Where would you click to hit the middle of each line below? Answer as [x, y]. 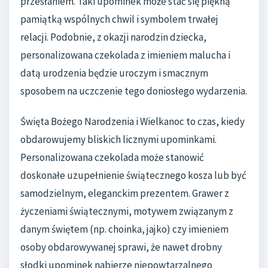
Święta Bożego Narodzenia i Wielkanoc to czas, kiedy [133, 122]
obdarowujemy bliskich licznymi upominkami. [118, 140]
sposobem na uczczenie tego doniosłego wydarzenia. [134, 91]
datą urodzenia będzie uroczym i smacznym [114, 73]
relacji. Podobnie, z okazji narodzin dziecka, [113, 37]
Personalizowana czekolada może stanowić [112, 158]
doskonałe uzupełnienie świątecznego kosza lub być [133, 176]
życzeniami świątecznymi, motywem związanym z [127, 211]
